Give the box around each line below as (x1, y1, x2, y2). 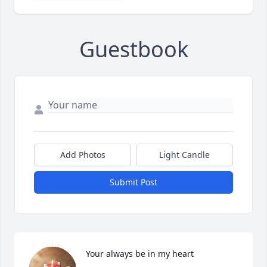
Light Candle (159, 149, 210, 161)
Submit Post (110, 176, 157, 188)
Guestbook (79, 35, 188, 64)
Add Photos (60, 149, 105, 161)
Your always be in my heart (86, 248, 194, 260)
